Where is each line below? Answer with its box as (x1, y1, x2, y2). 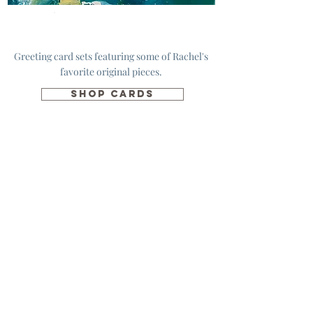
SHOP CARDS (71, 88, 154, 100)
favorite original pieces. (60, 65, 162, 78)
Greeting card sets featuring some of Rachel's (14, 50, 208, 63)
